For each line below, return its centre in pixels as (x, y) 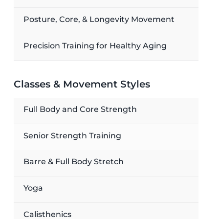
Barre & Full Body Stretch (73, 162)
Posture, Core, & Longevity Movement (99, 19)
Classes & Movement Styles (82, 84)
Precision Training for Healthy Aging (95, 46)
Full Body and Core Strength (80, 109)
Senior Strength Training (72, 136)
